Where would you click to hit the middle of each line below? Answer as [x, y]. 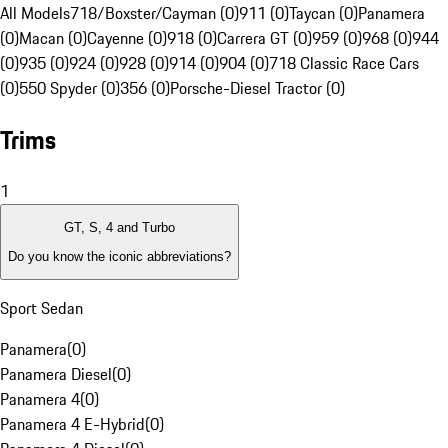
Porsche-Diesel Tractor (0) [257, 88]
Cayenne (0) [127, 38]
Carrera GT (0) [264, 38]
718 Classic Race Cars [344, 63]
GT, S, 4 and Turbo [119, 228]
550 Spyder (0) [69, 88]
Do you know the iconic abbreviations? [119, 256]
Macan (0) [53, 38]
